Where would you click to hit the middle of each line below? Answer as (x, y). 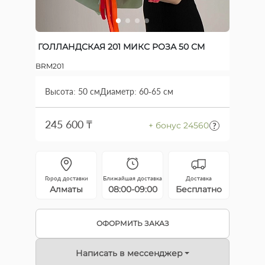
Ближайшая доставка (132, 178)
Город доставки (66, 178)
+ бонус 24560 (179, 125)
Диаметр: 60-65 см (137, 91)
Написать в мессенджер (129, 253)
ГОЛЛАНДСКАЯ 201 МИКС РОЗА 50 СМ (121, 47)
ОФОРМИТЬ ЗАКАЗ (132, 223)
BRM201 (50, 66)
